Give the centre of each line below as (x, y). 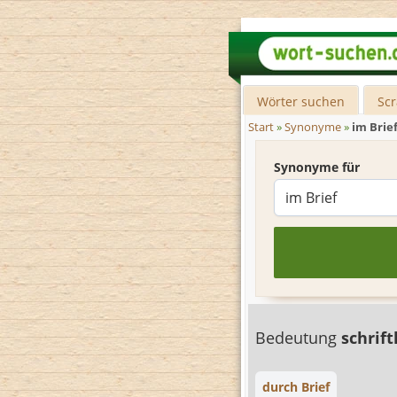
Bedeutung (298, 338)
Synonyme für (317, 167)
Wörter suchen (301, 101)
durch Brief (296, 387)
